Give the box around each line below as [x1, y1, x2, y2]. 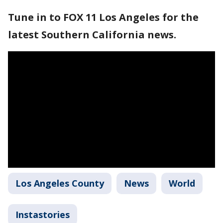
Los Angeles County [15, 177, 104, 189]
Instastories [15, 209, 70, 221]
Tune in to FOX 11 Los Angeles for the [8, 10, 199, 24]
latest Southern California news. [8, 28, 176, 41]
